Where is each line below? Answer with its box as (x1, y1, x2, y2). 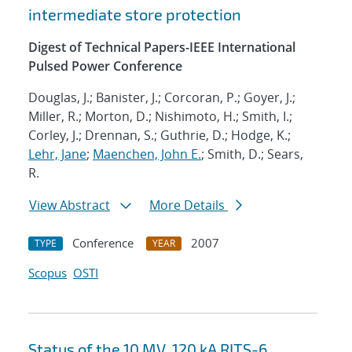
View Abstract (29, 196, 110, 214)
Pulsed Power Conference (28, 57, 182, 75)
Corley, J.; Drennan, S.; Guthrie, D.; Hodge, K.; (28, 126, 291, 145)
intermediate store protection (28, 5, 241, 24)
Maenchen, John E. (93, 145, 201, 163)
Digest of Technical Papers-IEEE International (28, 38, 295, 57)
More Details (149, 196, 228, 214)
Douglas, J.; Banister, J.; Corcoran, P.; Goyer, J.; (28, 89, 295, 107)
